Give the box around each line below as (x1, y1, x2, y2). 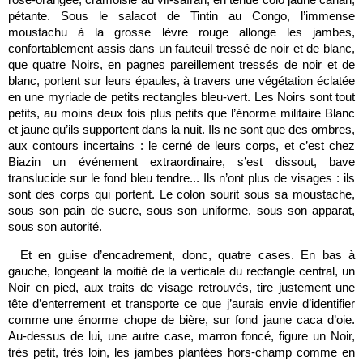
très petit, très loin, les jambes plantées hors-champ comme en (8, 345, 355, 359)
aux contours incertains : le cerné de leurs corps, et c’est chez (8, 139, 355, 152)
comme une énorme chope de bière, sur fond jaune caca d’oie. (8, 313, 355, 327)
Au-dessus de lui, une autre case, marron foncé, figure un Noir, (8, 329, 355, 343)
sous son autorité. (8, 220, 102, 233)
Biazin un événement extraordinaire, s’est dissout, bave (8, 155, 355, 169)
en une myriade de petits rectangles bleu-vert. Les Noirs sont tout (8, 90, 355, 104)
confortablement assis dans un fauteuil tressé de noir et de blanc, (8, 41, 355, 55)
